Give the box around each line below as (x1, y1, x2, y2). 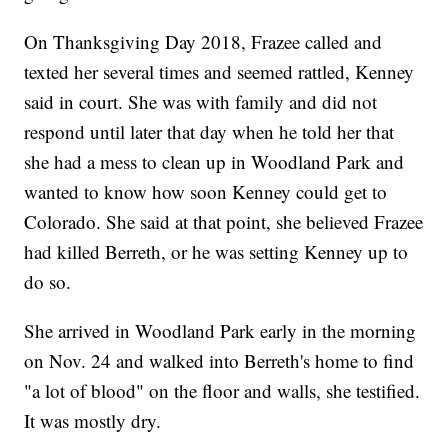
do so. (24, 269, 72, 295)
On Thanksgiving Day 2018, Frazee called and (24, 29, 383, 55)
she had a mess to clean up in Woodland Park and (24, 149, 405, 175)
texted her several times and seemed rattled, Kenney (24, 59, 415, 85)
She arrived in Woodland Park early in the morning (24, 318, 417, 344)
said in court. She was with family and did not (24, 89, 378, 115)
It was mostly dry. (24, 408, 162, 434)
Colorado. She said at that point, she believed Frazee (24, 209, 424, 235)
